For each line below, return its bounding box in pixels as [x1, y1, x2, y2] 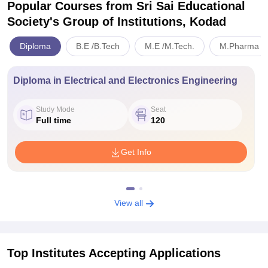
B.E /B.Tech [76, 41, 120, 51]
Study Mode [36, 105, 75, 114]
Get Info [121, 147, 152, 157]
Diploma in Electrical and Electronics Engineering [13, 75, 237, 86]
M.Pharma [220, 41, 259, 51]
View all [114, 198, 145, 208]
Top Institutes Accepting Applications [7, 246, 221, 260]
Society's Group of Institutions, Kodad [7, 15, 226, 28]
